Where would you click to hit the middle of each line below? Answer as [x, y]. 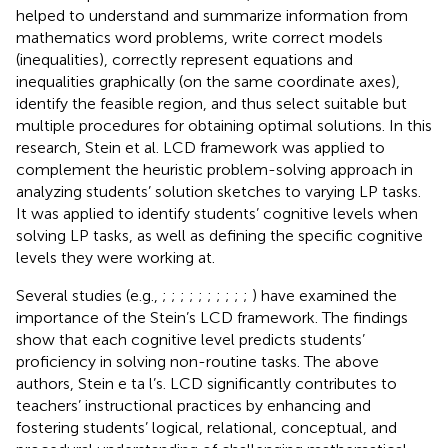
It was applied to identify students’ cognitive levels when [217, 213]
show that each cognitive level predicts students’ [190, 339]
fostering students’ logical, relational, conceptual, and [206, 427]
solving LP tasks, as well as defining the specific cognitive [219, 235]
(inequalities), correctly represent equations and [184, 59]
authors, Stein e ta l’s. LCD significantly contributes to [206, 383]
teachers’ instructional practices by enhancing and [193, 405]
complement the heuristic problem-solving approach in [214, 169]
